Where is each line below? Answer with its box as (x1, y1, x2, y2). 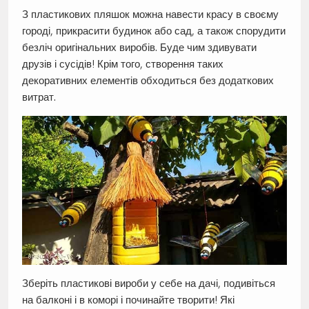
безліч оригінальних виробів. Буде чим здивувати (21, 40, 257, 54)
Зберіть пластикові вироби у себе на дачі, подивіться (21, 277, 275, 290)
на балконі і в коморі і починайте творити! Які (21, 293, 235, 307)
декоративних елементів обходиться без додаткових (21, 73, 274, 87)
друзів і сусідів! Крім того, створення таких (21, 57, 223, 70)
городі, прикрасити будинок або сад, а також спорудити (21, 23, 286, 37)
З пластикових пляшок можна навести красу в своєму (21, 7, 279, 21)
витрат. (21, 90, 56, 103)
